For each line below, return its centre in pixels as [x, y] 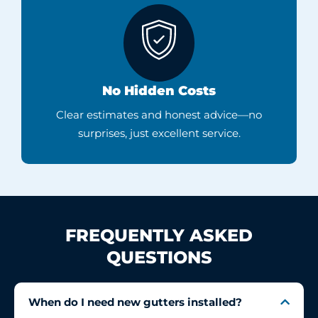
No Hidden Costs [159, 91]
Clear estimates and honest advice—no [159, 115]
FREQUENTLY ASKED [159, 236]
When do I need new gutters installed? [135, 302]
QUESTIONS [159, 258]
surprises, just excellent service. [159, 133]
